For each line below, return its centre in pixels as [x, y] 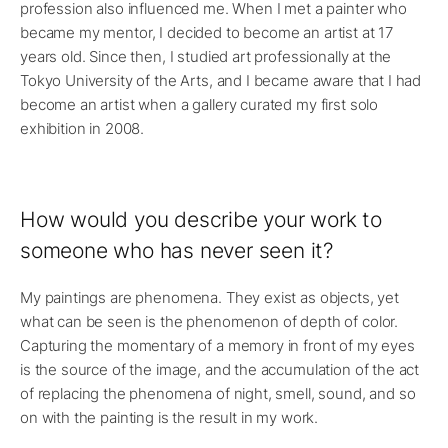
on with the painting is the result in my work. [169, 418]
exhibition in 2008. [82, 129]
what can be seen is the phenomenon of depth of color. [209, 322]
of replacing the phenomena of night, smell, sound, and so [218, 394]
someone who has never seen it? [176, 251]
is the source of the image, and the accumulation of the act [220, 370]
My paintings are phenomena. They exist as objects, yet [209, 298]
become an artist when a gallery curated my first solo [199, 105]
